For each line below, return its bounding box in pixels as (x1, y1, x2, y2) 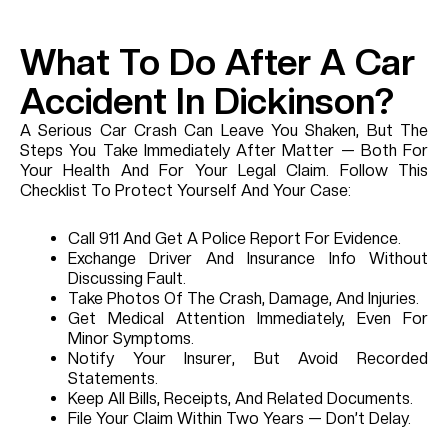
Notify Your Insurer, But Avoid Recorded (68, 348, 428, 368)
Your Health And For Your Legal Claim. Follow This (20, 160, 428, 180)
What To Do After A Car (20, 40, 415, 84)
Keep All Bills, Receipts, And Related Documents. (68, 388, 413, 408)
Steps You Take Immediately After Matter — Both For (20, 140, 428, 160)
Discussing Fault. (68, 268, 186, 288)
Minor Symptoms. (68, 328, 194, 348)
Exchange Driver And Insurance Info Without (68, 248, 428, 268)
